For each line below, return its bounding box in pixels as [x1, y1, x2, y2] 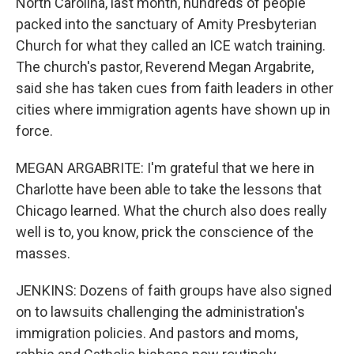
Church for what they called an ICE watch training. [16, 37, 326, 54]
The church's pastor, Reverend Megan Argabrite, [16, 58, 314, 75]
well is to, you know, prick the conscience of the [16, 224, 314, 240]
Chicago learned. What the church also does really [16, 202, 327, 219]
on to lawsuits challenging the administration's [16, 303, 305, 320]
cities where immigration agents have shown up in [16, 101, 330, 118]
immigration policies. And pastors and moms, [16, 325, 298, 341]
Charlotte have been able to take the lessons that [16, 181, 322, 198]
